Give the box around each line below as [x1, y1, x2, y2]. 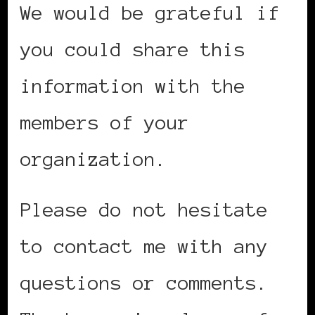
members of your [20, 112, 189, 134]
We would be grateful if [20, 2, 279, 24]
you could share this [20, 39, 245, 60]
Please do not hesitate [20, 199, 268, 221]
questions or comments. [20, 272, 268, 294]
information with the [20, 75, 245, 97]
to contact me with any [20, 236, 268, 257]
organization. [20, 148, 167, 170]
